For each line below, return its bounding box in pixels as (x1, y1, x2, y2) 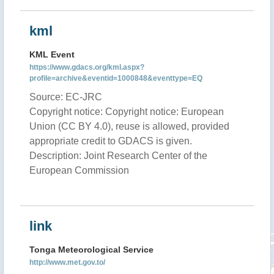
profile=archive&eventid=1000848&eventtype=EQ (29, 74, 202, 83)
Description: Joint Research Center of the (29, 150, 207, 161)
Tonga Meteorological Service (29, 245, 154, 254)
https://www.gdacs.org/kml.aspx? (29, 63, 144, 72)
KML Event (29, 50, 75, 59)
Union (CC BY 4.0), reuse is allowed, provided (29, 121, 229, 131)
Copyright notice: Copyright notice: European (29, 106, 224, 117)
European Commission (29, 165, 129, 176)
